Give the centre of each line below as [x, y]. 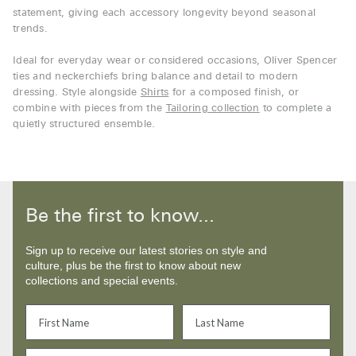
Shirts [155, 93]
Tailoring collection [213, 109]
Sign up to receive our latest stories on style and [146, 250]
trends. [30, 29]
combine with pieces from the [89, 109]
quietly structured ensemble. [84, 125]
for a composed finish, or [234, 93]
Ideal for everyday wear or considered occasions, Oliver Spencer [175, 61]
